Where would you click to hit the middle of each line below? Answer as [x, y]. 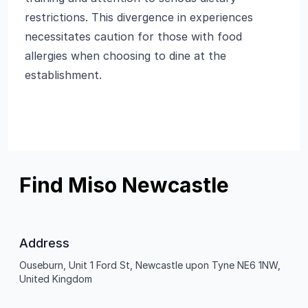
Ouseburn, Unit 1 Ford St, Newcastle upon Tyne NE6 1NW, [150, 265]
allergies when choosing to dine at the [125, 56]
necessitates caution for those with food [133, 36]
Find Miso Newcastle [124, 185]
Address [44, 243]
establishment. [63, 75]
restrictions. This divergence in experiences [139, 17]
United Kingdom [56, 279]
